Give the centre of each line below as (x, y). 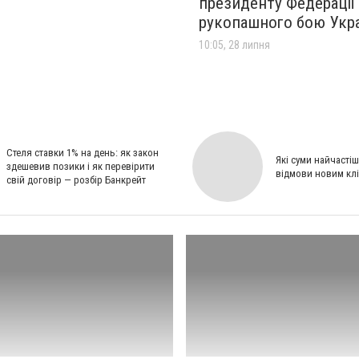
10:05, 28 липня (234, 44)
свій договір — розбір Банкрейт (76, 180)
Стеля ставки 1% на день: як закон (83, 153)
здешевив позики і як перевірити (81, 167)
